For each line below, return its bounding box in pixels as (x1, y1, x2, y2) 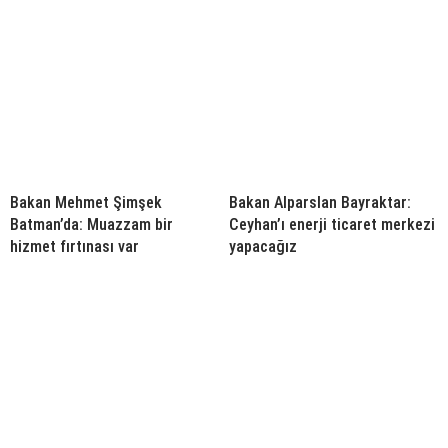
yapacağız (229, 236, 297, 256)
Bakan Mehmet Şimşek (10, 192, 162, 212)
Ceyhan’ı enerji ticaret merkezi (229, 214, 435, 234)
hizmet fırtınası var (10, 236, 139, 256)
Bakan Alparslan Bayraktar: (229, 192, 411, 212)
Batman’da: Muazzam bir (10, 214, 173, 234)
